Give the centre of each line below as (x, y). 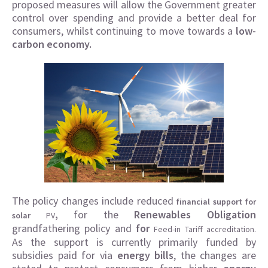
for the (104, 215)
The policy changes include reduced (93, 201)
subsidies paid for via (65, 255)
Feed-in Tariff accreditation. (205, 229)
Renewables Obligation (195, 215)
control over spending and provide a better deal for (134, 18)
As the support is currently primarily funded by (134, 242)
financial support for (215, 202)
